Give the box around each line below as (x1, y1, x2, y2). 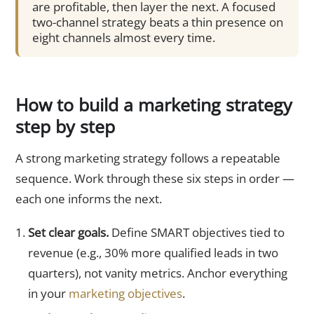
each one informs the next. (15, 190, 162, 207)
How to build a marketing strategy (15, 92, 292, 116)
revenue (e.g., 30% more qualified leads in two (27, 245, 278, 261)
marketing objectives (68, 285, 182, 302)
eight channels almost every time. (32, 29, 215, 46)
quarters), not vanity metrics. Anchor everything (27, 265, 287, 282)
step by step (15, 114, 115, 138)
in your (27, 285, 69, 302)
